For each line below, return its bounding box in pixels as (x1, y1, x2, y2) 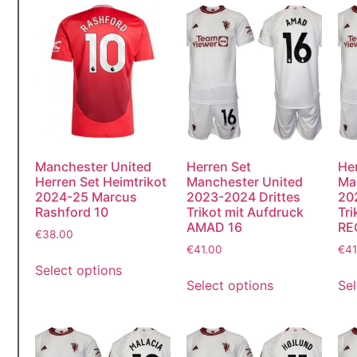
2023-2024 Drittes (186, 188, 300, 205)
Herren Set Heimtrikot (34, 173, 167, 190)
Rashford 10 (34, 203, 108, 220)
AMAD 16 (186, 218, 242, 235)
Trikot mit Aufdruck (186, 203, 304, 220)
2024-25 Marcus (34, 188, 137, 205)
